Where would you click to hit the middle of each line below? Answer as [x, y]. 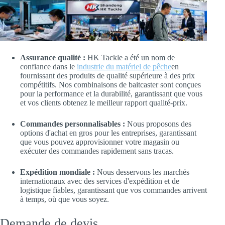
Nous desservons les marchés [142, 172]
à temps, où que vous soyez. [65, 199]
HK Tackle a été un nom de [130, 57]
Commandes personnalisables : [73, 124]
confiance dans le [48, 66]
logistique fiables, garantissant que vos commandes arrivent [114, 190]
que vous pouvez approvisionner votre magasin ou [100, 142]
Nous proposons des [158, 124]
